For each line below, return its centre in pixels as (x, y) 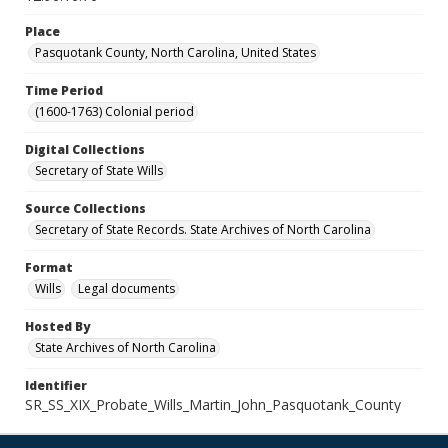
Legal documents (126, 288)
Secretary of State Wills (99, 170)
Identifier (56, 385)
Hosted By (57, 326)
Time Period (64, 90)
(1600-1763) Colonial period (114, 111)
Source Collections (85, 208)
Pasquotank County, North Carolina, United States (175, 52)
